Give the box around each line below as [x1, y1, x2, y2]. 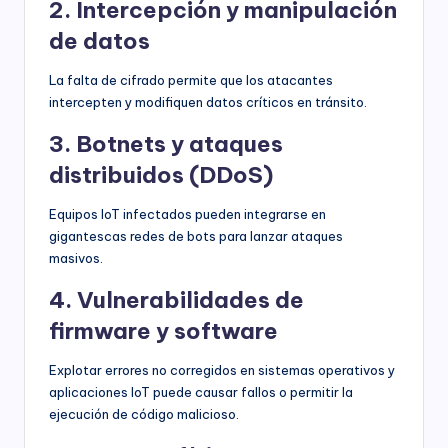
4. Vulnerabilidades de [49, 286, 304, 315]
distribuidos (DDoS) [49, 161, 273, 190]
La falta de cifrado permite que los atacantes [49, 72, 333, 89]
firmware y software [49, 317, 278, 346]
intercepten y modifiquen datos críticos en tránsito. [49, 94, 367, 111]
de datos [49, 27, 150, 56]
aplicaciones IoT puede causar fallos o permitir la [49, 384, 353, 401]
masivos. [49, 250, 103, 267]
